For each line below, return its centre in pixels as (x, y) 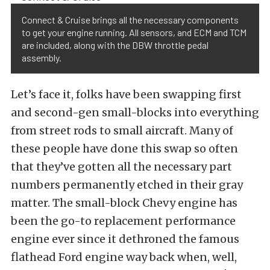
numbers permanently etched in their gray (127, 185)
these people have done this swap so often (124, 149)
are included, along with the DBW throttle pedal (115, 45)
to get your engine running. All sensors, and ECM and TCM (134, 33)
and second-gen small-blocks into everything (135, 113)
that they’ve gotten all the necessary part (121, 167)
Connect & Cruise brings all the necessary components (130, 20)
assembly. (42, 58)
